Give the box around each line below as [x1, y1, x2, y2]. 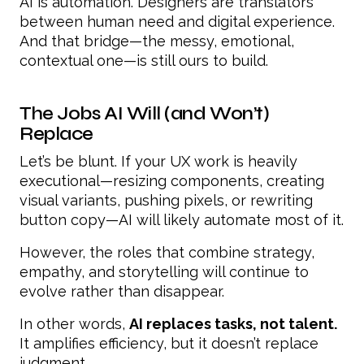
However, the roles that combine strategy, [19, 243, 314, 261]
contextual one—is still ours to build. [19, 51, 268, 69]
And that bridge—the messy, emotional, [19, 32, 294, 50]
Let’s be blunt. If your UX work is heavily [19, 152, 297, 170]
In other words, [19, 314, 129, 332]
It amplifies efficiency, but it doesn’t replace [19, 334, 318, 352]
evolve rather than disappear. [19, 282, 224, 300]
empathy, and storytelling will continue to [19, 262, 309, 280]
